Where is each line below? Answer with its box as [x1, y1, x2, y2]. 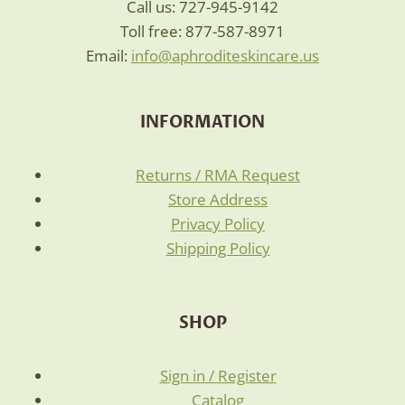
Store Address [168, 189, 268, 210]
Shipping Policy [165, 238, 270, 259]
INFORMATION [140, 112, 265, 133]
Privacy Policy [171, 213, 265, 234]
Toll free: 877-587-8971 [120, 21, 285, 42]
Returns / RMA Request [136, 165, 300, 185]
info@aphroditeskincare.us [131, 45, 319, 66]
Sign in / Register [159, 364, 277, 386]
